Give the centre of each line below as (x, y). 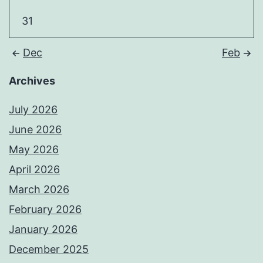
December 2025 (49, 249)
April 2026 (34, 170)
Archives (32, 81)
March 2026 (39, 190)
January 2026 (43, 230)
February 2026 (45, 210)
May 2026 (34, 150)
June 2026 (35, 130)
